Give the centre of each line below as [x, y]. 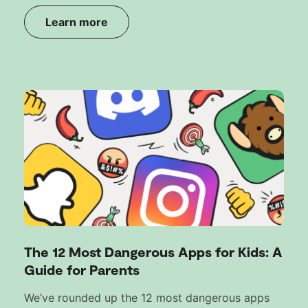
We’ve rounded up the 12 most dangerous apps [147, 297]
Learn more [77, 22]
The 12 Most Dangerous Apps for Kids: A [153, 251]
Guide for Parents [82, 269]
